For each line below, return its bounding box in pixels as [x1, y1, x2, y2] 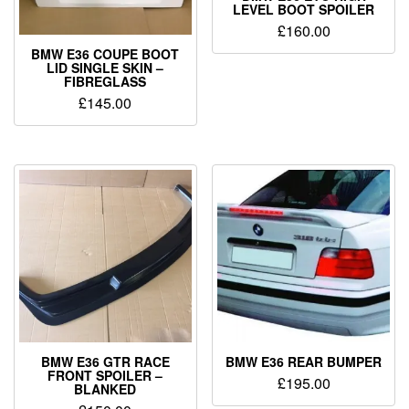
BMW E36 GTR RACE [40, 351, 170, 371]
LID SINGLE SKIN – [47, 58, 164, 78]
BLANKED [74, 379, 137, 398]
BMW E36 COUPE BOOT [31, 45, 180, 64]
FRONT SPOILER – [47, 365, 163, 384]
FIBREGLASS [64, 72, 147, 91]
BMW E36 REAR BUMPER [225, 351, 383, 371]
